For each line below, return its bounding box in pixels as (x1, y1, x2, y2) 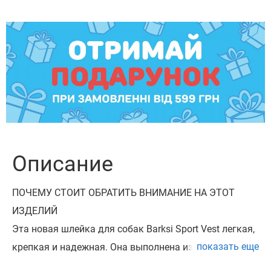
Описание (12, 151, 113, 177)
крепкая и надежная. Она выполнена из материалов (12, 241, 250, 253)
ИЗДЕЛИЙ (12, 205, 57, 217)
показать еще (197, 241, 259, 253)
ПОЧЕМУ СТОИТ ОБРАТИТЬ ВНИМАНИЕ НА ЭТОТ (12, 187, 235, 199)
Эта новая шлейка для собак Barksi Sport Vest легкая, (12, 223, 255, 235)
